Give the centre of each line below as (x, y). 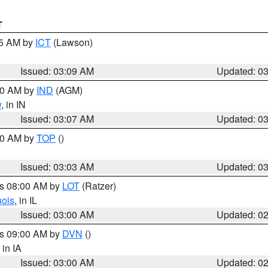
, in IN (13, 104)
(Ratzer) (98, 186)
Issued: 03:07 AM (57, 119)
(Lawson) (72, 42)
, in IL (26, 200)
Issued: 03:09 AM (57, 71)
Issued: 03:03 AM (57, 167)
